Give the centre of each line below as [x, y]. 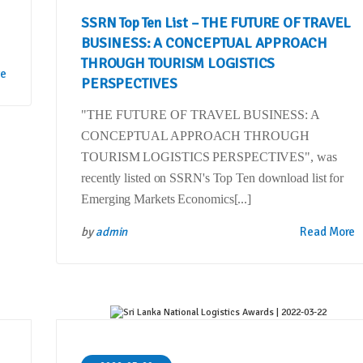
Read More [328, 232]
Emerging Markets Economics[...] [167, 199]
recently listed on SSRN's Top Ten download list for [213, 178]
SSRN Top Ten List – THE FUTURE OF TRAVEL [216, 23]
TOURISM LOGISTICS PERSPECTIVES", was [209, 157]
